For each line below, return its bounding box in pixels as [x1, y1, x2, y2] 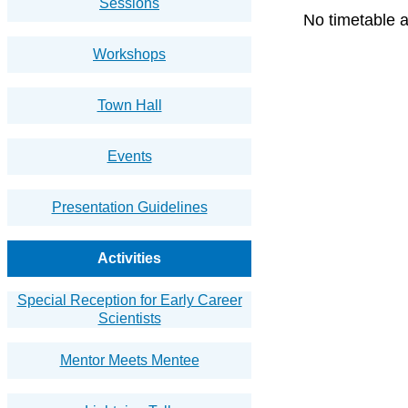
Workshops [93, 46, 166, 63]
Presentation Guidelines [51, 199, 208, 216]
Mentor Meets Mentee [59, 352, 199, 369]
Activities [97, 250, 161, 267]
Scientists [97, 311, 161, 327]
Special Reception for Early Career [16, 292, 242, 309]
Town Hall [97, 97, 162, 114]
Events [107, 148, 152, 165]
